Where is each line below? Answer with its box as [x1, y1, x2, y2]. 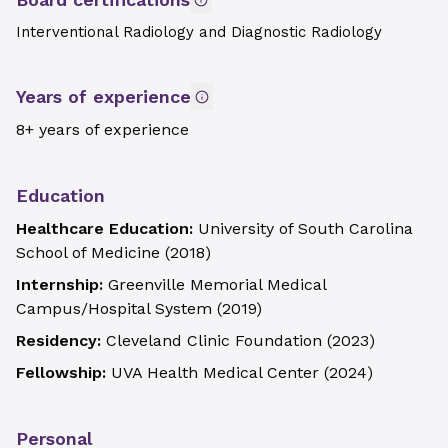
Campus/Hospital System [16, 299, 212, 318]
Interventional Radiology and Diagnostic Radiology [16, 23, 382, 41]
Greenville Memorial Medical [108, 275, 326, 294]
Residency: [16, 331, 106, 350]
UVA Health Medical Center [111, 363, 319, 382]
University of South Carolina [198, 219, 413, 238]
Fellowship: [16, 363, 111, 382]
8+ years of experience [16, 120, 189, 139]
